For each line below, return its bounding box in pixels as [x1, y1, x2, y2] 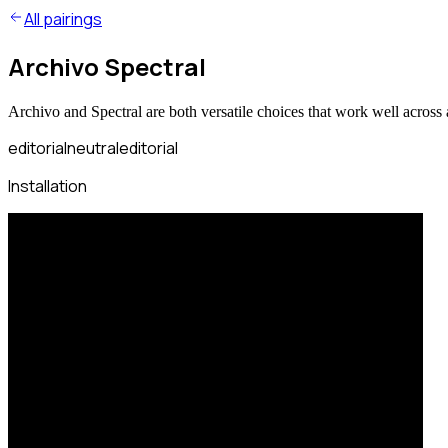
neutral [67, 136, 119, 159]
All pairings [24, 8, 102, 30]
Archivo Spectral [8, 49, 206, 83]
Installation [8, 174, 87, 197]
